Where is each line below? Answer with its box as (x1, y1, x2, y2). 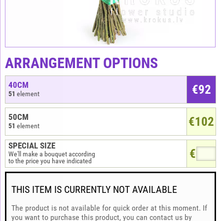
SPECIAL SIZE (8, 141, 55, 150)
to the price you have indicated (8, 157, 92, 165)
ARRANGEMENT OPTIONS (5, 54, 158, 72)
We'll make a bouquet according (8, 150, 95, 158)
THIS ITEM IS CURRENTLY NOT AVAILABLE (11, 184, 177, 195)
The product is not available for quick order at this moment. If (11, 203, 207, 213)
